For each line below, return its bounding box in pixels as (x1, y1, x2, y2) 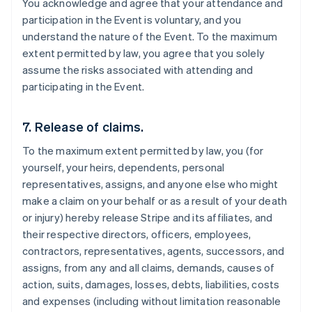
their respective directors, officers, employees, (22, 227, 251, 241)
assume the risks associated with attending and (22, 63, 253, 77)
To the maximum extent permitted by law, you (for (22, 143, 264, 157)
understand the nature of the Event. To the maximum (22, 29, 278, 43)
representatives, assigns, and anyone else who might (22, 177, 279, 191)
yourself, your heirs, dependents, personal (22, 160, 225, 174)
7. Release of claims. (22, 118, 144, 134)
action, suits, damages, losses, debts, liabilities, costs (22, 277, 280, 291)
